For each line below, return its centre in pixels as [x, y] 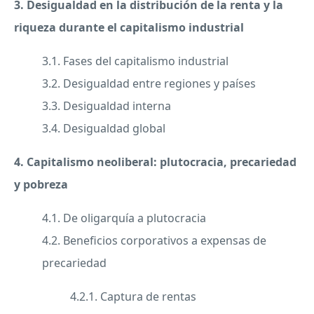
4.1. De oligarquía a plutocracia [124, 218]
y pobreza [42, 185]
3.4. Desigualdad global [104, 129]
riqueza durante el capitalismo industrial [129, 28]
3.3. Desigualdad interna [107, 106]
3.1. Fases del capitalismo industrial [135, 61]
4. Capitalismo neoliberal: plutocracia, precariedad [155, 162]
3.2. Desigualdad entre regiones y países [149, 84]
